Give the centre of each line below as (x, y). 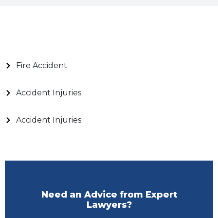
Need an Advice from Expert (109, 195)
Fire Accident (41, 65)
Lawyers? (109, 205)
